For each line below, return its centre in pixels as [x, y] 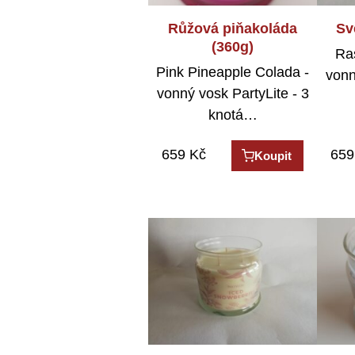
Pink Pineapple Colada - [233, 73]
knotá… [233, 115]
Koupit [273, 156]
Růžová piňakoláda [233, 28]
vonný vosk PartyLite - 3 [233, 94]
